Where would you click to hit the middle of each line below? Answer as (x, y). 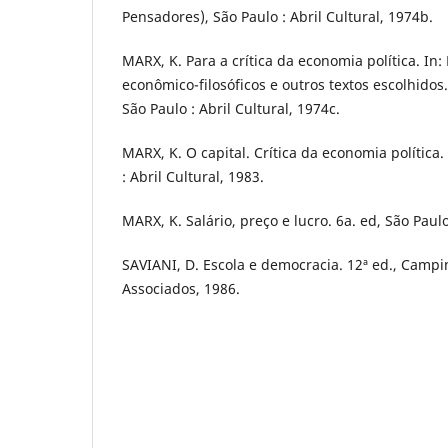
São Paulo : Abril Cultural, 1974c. (231, 109)
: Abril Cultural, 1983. (193, 177)
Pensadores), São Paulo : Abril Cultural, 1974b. (277, 17)
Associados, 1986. (181, 289)
